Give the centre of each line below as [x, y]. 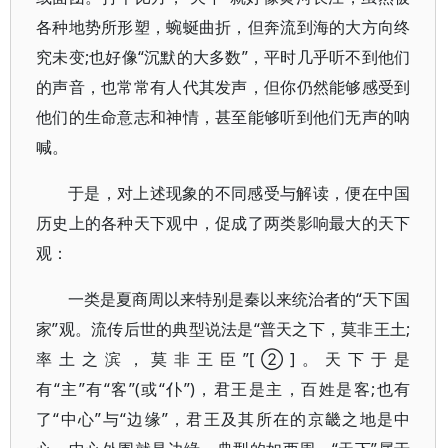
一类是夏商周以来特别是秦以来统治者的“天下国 [239, 299]
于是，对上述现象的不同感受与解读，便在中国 [239, 193]
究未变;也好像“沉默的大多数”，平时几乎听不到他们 [223, 57]
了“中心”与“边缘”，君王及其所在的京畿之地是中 [223, 419]
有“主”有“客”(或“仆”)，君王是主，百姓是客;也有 [223, 389]
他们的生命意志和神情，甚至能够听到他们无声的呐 [223, 117]
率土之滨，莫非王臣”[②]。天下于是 [223, 359]
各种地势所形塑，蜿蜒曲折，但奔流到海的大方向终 [223, 27]
